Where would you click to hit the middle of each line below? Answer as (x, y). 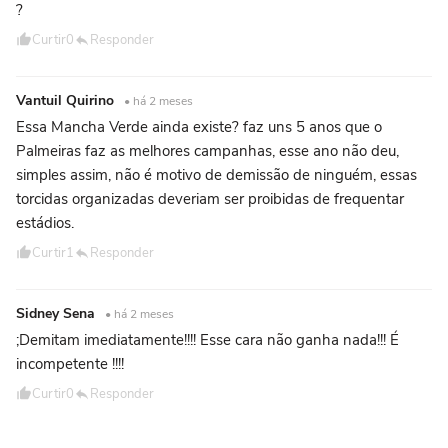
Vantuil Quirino (67, 100)
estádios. (45, 222)
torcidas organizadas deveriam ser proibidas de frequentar (210, 198)
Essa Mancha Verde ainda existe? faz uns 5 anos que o (199, 126)
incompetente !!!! (70, 363)
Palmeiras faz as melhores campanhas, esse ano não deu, (207, 150)
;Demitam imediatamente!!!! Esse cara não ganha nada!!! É (207, 339)
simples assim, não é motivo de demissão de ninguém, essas (216, 174)
